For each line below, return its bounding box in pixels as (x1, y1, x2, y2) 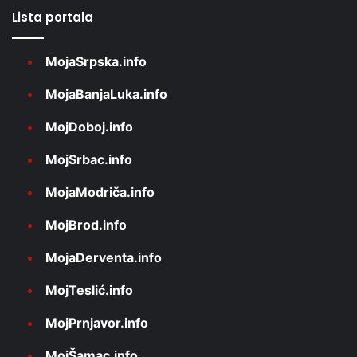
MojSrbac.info (45, 151, 132, 167)
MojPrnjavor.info (45, 314, 148, 331)
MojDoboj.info (45, 118, 133, 135)
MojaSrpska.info (45, 53, 147, 69)
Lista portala (12, 8, 93, 25)
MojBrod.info (45, 216, 127, 233)
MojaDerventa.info (45, 249, 162, 265)
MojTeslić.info (45, 281, 133, 298)
